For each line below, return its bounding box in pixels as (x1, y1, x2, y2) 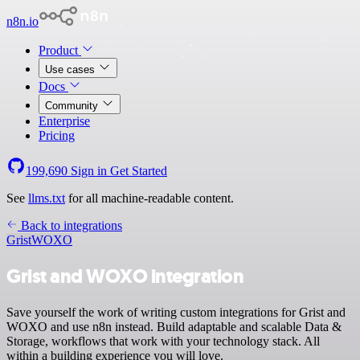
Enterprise (39, 114, 90, 128)
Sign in (67, 164, 110, 178)
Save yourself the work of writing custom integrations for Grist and (6, 305, 346, 319)
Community (45, 100, 101, 112)
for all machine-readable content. (65, 191, 234, 205)
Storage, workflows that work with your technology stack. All (6, 333, 320, 348)
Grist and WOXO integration (6, 263, 244, 289)
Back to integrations (18, 219, 122, 232)
